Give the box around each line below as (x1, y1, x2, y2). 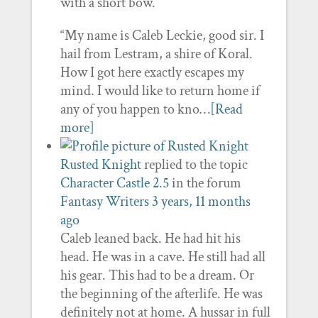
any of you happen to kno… (60, 100, 210, 119)
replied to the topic (141, 155, 248, 174)
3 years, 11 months (151, 192, 251, 211)
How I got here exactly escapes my (60, 63, 244, 82)
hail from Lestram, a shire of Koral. (60, 45, 253, 63)
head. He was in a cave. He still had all (60, 248, 265, 266)
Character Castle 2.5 (60, 174, 169, 192)
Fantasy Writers (60, 192, 149, 211)
